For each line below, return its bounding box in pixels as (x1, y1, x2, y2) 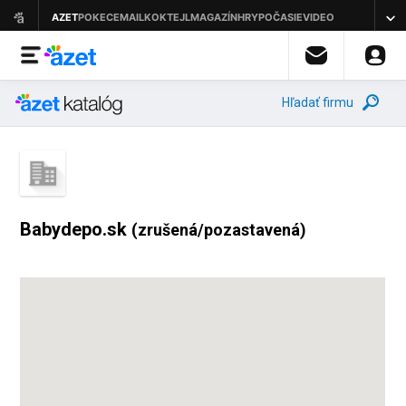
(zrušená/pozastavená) (131, 220, 307, 239)
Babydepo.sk (20, 218, 132, 240)
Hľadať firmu (282, 95, 353, 110)
